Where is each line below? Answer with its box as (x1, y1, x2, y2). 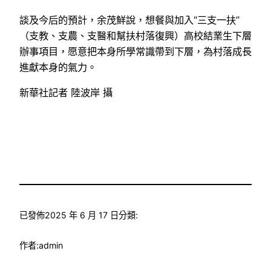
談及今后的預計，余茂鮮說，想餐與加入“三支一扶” (19, 13, 240, 26)
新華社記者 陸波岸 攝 (19, 86, 113, 99)
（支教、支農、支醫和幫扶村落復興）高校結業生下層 (19, 29, 252, 42)
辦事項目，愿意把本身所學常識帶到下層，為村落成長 (19, 45, 252, 57)
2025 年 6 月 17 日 (45, 209, 119, 220)
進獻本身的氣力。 (19, 60, 97, 73)
